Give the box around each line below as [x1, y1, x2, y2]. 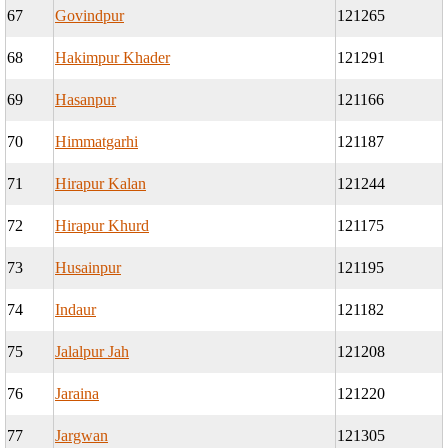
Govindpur [55, 7, 124, 25]
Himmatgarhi [55, 133, 138, 151]
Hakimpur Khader [55, 49, 170, 67]
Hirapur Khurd [55, 217, 149, 235]
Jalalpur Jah [55, 343, 129, 361]
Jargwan [55, 427, 108, 445]
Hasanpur [55, 91, 116, 109]
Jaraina [55, 385, 99, 403]
